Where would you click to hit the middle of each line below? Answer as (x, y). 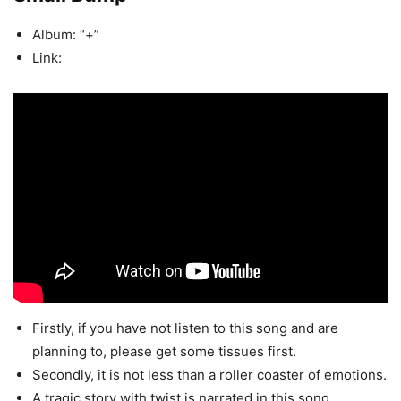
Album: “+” (66, 34)
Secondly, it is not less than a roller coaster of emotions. (209, 374)
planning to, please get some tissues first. (164, 351)
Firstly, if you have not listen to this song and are (185, 328)
